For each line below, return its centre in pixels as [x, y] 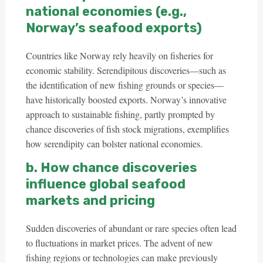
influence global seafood [105, 184]
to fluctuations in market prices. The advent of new [119, 243]
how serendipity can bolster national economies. [114, 144]
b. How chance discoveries [111, 168]
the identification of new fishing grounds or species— [124, 85]
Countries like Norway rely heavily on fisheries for [119, 55]
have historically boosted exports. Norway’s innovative [126, 100]
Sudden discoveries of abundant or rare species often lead [131, 228]
